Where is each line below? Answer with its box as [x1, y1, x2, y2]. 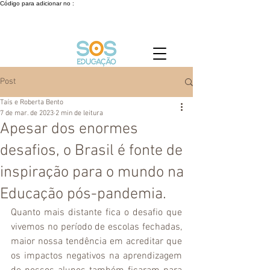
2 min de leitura [55, 109, 103, 118]
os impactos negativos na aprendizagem [11, 250, 182, 262]
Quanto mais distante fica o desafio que [11, 207, 182, 219]
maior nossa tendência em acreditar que [11, 236, 182, 248]
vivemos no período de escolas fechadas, [11, 221, 182, 233]
